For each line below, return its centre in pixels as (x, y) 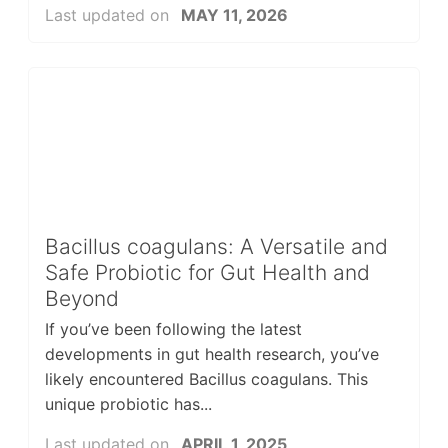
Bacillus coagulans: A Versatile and (216, 246)
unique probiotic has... (128, 404)
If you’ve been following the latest (173, 329)
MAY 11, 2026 (234, 14)
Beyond (81, 298)
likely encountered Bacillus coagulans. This (206, 379)
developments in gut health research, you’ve (211, 354)
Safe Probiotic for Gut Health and (207, 272)
